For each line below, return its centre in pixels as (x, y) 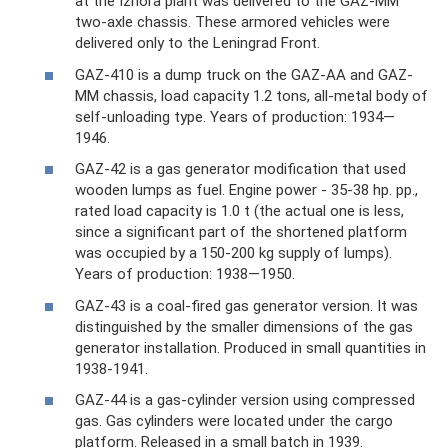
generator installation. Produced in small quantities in (250, 347)
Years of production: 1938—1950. (185, 274)
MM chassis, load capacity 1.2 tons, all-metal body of (251, 95)
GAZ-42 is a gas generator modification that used (240, 169)
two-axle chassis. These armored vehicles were (232, 22)
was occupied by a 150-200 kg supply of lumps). (233, 253)
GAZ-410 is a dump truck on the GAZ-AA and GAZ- (244, 74)
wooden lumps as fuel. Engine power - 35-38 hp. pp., (246, 190)
